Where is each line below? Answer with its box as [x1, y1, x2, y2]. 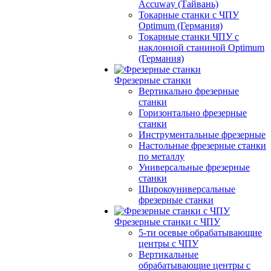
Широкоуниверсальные [139, 184, 235, 194]
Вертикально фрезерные [139, 86, 239, 96]
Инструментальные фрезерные [139, 129, 266, 140]
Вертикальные [139, 249, 198, 260]
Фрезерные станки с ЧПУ [114, 217, 220, 227]
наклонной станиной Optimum [139, 42, 264, 53]
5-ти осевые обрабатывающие [139, 227, 262, 238]
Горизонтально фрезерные [139, 108, 247, 118]
